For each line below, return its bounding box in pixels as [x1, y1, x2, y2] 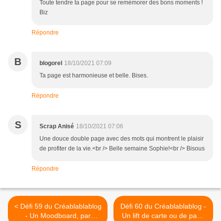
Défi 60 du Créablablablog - [120, 202, 206, 211]
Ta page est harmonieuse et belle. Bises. [39, 72, 148, 79]
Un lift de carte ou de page [122, 212, 205, 220]
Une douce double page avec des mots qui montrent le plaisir [39, 135, 204, 143]
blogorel [39, 60, 62, 67]
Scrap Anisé [39, 123, 74, 130]
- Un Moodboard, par [25, 212, 91, 220]
